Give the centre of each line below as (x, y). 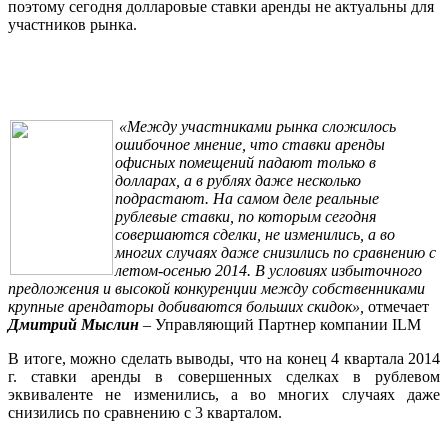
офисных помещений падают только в (245, 163)
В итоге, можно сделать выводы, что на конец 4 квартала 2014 (224, 359)
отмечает (398, 307)
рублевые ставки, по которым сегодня (245, 217)
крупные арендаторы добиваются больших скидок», (188, 307)
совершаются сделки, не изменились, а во (255, 235)
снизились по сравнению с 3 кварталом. (145, 413)
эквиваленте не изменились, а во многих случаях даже (224, 395)
